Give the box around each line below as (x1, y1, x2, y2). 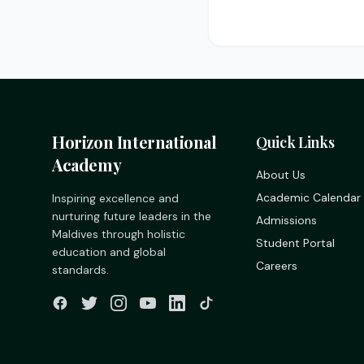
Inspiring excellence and (52, 191, 179, 206)
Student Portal (256, 236, 336, 251)
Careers (256, 258, 298, 274)
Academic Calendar (256, 190, 362, 206)
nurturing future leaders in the (52, 209, 211, 224)
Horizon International (52, 131, 217, 154)
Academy (52, 154, 122, 176)
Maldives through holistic (52, 227, 185, 242)
